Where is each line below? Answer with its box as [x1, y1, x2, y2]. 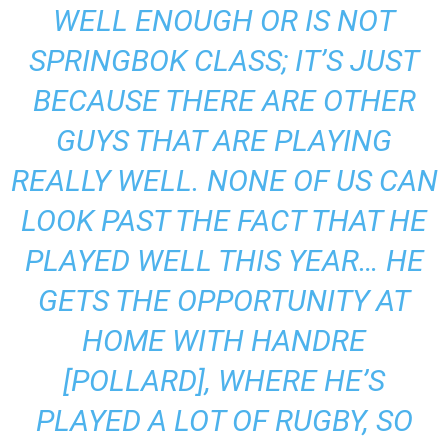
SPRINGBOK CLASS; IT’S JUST [29, 43, 419, 79]
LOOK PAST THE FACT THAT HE [21, 203, 427, 239]
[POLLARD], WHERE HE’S [63, 363, 385, 399]
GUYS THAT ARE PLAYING [56, 123, 392, 159]
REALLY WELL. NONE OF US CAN [10, 163, 438, 199]
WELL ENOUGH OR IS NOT [53, 3, 395, 39]
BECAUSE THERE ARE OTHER [32, 83, 416, 119]
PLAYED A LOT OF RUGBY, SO [35, 403, 413, 439]
